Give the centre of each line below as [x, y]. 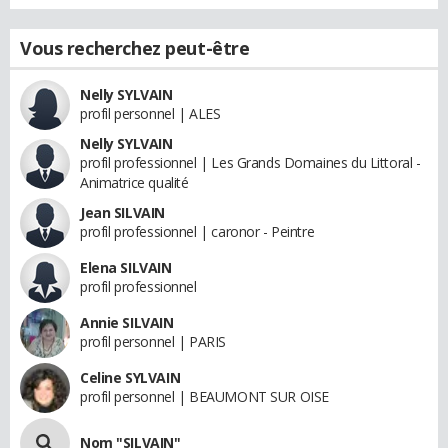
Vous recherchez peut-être [135, 48]
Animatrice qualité [134, 182]
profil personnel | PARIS [153, 341]
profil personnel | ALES [150, 113]
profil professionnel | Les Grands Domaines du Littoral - [250, 162]
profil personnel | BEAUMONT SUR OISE [204, 396]
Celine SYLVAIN [130, 377]
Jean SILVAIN [122, 212]
